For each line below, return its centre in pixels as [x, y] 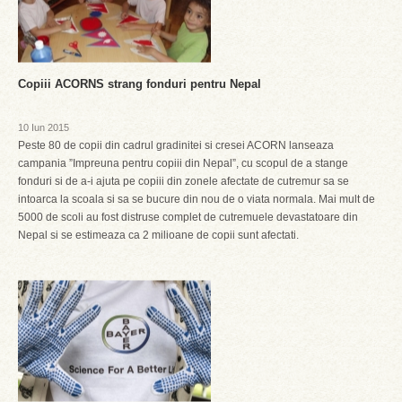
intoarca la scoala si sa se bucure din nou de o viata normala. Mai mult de [197, 199]
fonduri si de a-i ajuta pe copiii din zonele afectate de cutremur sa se [184, 181]
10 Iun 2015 [44, 127]
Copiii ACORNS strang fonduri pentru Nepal [140, 84]
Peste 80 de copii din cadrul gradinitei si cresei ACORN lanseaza [176, 145]
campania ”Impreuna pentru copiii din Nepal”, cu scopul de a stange [183, 163]
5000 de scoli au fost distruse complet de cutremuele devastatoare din [188, 217]
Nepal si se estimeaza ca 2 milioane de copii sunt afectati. [158, 235]
